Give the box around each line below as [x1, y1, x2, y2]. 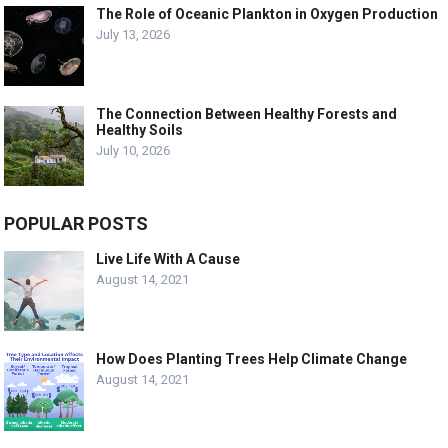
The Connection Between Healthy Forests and [96, 105, 398, 122]
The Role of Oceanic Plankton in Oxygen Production [96, 5, 439, 22]
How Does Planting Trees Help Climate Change [96, 350, 408, 367]
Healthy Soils [96, 121, 184, 138]
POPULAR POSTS [4, 212, 149, 234]
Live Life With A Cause [96, 250, 241, 267]
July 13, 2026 [96, 26, 171, 42]
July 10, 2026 [96, 142, 171, 158]
